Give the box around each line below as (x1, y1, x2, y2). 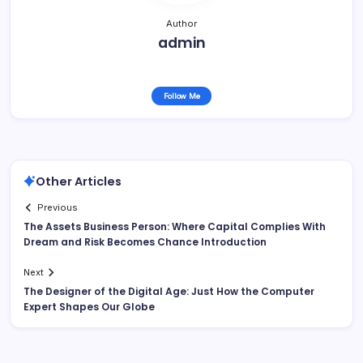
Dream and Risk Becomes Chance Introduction (23, 235, 267, 250)
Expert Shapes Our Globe (23, 300, 155, 314)
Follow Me (163, 91, 200, 100)
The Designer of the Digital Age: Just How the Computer (23, 284, 314, 299)
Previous (37, 202, 79, 214)
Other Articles (36, 173, 122, 190)
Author (166, 17, 197, 29)
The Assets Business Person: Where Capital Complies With (23, 220, 326, 234)
